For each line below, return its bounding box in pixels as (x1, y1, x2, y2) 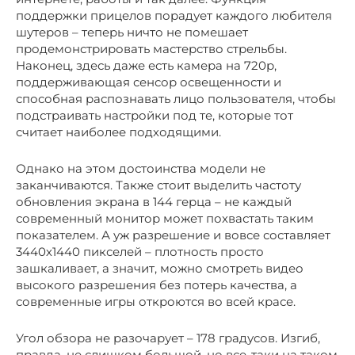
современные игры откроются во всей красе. (16, 293, 296, 309)
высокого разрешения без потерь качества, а (16, 277, 297, 292)
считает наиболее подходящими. (16, 124, 221, 139)
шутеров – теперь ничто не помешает (16, 24, 248, 40)
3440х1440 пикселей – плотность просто (16, 243, 264, 259)
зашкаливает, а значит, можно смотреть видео (16, 260, 303, 276)
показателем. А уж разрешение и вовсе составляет (16, 227, 330, 242)
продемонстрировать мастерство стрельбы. (16, 40, 287, 56)
